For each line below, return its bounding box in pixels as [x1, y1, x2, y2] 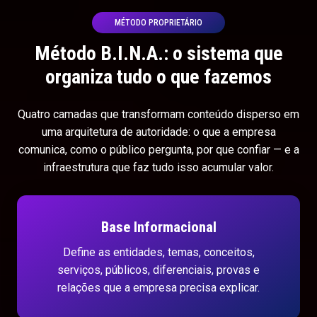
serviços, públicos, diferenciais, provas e [57, 263, 260, 277]
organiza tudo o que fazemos [45, 64, 272, 88]
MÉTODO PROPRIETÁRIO [115, 17, 202, 28]
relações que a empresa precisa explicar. [57, 281, 260, 295]
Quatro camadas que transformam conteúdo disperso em [18, 107, 299, 121]
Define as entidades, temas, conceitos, [62, 246, 255, 260]
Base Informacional [100, 218, 217, 236]
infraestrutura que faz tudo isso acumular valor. [43, 160, 274, 174]
